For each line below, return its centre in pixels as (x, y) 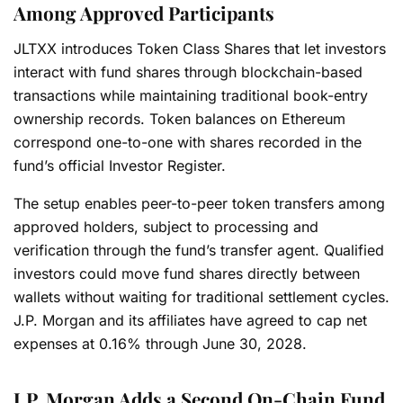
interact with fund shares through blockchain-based (188, 72)
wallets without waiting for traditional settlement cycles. (201, 296)
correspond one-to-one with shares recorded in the (188, 142)
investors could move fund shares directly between (187, 273)
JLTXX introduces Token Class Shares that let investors (200, 48)
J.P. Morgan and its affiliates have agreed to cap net (190, 320)
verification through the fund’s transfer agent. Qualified (199, 250)
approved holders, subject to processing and (166, 226)
